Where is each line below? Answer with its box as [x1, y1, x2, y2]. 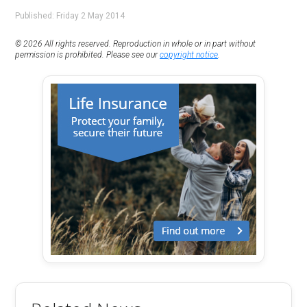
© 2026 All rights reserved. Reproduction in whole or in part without [15, 39, 256, 49]
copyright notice [160, 50, 219, 60]
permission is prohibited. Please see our [15, 50, 160, 60]
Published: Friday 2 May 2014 [15, 11, 125, 21]
